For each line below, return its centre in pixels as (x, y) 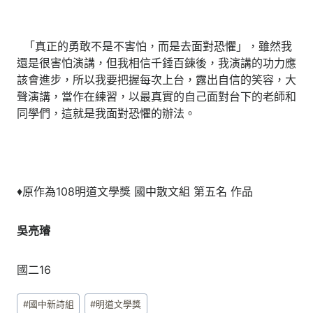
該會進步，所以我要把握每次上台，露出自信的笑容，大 (156, 79)
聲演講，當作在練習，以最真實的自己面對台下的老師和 (156, 96)
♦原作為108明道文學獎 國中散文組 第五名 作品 (135, 191)
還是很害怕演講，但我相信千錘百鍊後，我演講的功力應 (156, 63)
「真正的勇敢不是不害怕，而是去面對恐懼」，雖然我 (154, 46)
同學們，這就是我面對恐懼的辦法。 (106, 113)
